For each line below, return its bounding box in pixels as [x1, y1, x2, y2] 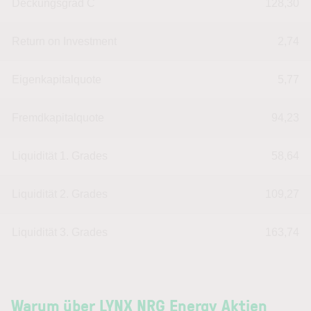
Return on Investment [12, 35, 117, 47]
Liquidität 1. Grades [12, 150, 108, 162]
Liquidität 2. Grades [12, 188, 108, 200]
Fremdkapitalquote [12, 112, 104, 124]
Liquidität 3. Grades [12, 226, 108, 238]
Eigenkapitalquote [12, 74, 101, 85]
